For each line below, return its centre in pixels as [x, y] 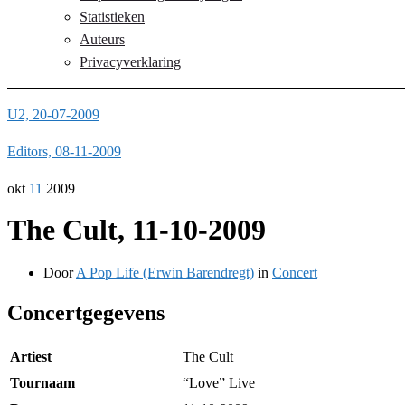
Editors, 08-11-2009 [64, 151]
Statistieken [112, 17]
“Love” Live [219, 382]
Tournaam [42, 382]
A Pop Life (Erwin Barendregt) [165, 272]
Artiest [31, 356]
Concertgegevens [86, 312]
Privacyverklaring [130, 62]
